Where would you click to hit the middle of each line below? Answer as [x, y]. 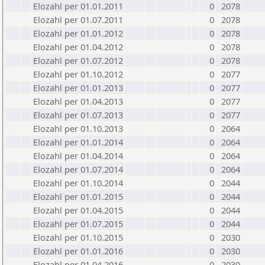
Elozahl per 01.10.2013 [78, 128]
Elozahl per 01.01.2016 [78, 251]
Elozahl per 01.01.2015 [78, 196]
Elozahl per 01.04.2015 [78, 210]
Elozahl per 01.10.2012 [78, 74]
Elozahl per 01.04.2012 [78, 47]
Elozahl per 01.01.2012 [78, 33]
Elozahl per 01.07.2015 [78, 224]
